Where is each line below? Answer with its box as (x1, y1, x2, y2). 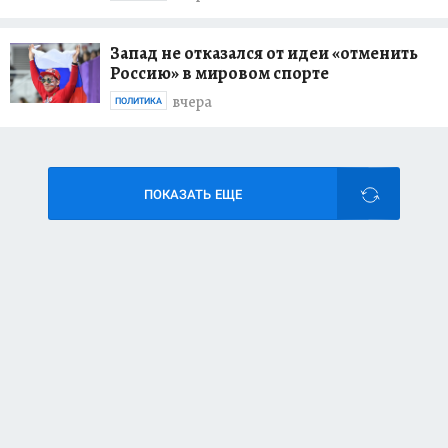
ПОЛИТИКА (115, 95, 162, 106)
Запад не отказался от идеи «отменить (110, 40, 418, 65)
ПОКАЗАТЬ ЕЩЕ (144, 186, 242, 202)
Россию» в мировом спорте (110, 60, 329, 85)
